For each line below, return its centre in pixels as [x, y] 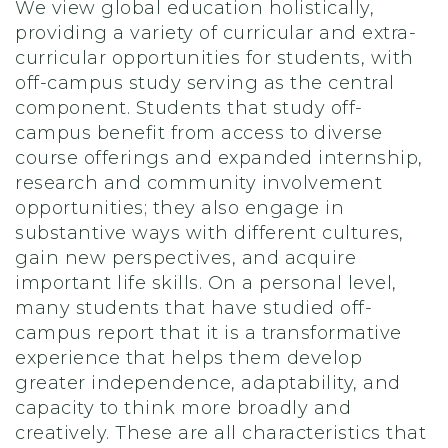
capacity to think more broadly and [183, 408]
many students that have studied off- [193, 308]
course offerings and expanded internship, [219, 158]
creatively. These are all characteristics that [220, 433]
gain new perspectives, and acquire [185, 258]
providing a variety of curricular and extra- [215, 33]
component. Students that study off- [189, 108]
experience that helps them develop [188, 358]
